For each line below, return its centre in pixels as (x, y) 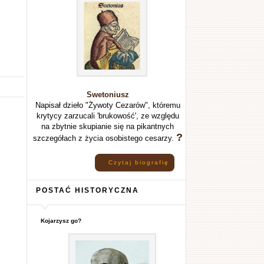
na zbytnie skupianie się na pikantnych (108, 126)
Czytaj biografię (139, 162)
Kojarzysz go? (61, 221)
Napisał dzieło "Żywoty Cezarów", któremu (108, 105)
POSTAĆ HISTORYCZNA (87, 190)
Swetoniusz (108, 95)
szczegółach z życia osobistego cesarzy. (104, 138)
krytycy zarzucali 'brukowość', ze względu (108, 116)
